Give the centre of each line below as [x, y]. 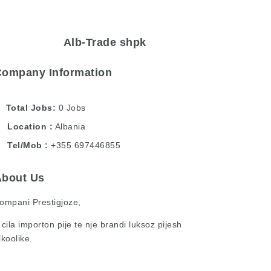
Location [27, 126]
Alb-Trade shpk [105, 42]
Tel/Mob [25, 145]
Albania [70, 126]
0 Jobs [72, 108]
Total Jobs [29, 108]
